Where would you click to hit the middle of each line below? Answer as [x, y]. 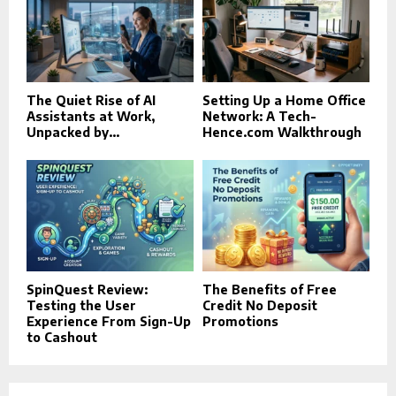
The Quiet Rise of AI [91, 101]
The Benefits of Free [270, 290]
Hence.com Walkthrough [282, 133]
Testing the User [81, 306]
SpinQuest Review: [87, 290]
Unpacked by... [73, 133]
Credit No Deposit [260, 306]
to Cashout [62, 338]
